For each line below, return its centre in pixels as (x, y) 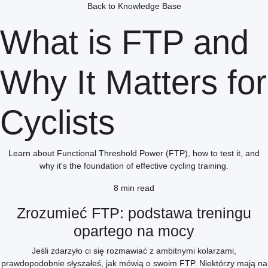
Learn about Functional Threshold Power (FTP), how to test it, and (134, 153)
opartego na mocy (134, 231)
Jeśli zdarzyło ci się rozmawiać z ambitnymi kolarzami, (134, 251)
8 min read (134, 188)
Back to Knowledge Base (134, 6)
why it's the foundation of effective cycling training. (134, 166)
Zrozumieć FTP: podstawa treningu (134, 213)
